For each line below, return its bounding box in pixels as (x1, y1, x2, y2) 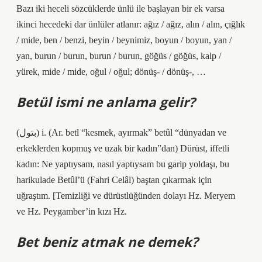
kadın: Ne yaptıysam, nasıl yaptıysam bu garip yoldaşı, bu (16, 159, 229, 169)
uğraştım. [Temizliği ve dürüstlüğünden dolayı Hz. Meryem (16, 191, 235, 201)
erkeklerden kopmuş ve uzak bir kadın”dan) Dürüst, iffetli (16, 143, 229, 153)
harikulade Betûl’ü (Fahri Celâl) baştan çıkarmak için (16, 175, 212, 185)
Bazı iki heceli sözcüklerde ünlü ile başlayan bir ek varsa (16, 4, 225, 13)
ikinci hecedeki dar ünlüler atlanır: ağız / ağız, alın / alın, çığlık (16, 19, 245, 29)
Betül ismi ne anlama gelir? (16, 93, 195, 111)
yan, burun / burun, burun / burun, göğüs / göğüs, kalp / (16, 51, 221, 61)
